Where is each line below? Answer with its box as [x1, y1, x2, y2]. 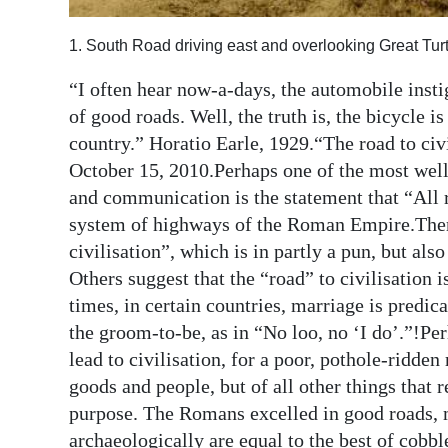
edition [32, 48, 85, 70]
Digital [32, 20, 80, 42]
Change [32, 194, 89, 216]
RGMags [32, 93, 94, 115]
